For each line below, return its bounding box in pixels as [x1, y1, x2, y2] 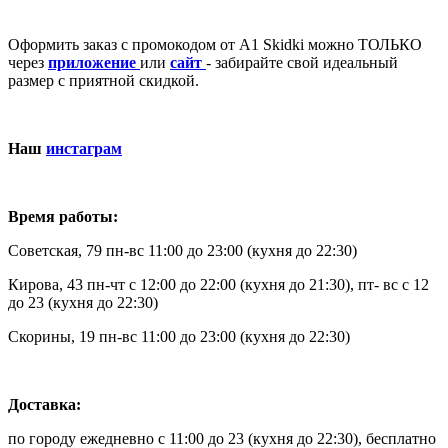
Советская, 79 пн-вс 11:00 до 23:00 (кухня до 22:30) [8, 242, 357, 259]
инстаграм [46, 140, 122, 157]
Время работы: [8, 208, 118, 225]
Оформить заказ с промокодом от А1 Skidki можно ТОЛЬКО [8, 36, 422, 53]
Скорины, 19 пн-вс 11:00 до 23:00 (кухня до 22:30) [8, 328, 350, 345]
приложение [48, 54, 140, 71]
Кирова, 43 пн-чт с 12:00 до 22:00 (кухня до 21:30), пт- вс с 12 [8, 276, 429, 293]
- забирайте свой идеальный [206, 54, 398, 71]
